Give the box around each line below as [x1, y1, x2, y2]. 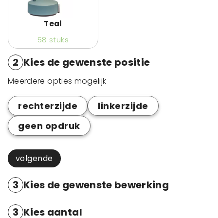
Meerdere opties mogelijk [8, 75, 107, 87]
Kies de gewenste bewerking [23, 178, 169, 192]
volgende [16, 153, 53, 164]
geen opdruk [18, 120, 80, 132]
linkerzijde [98, 100, 148, 112]
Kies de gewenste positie [23, 55, 150, 69]
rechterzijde [18, 100, 78, 112]
